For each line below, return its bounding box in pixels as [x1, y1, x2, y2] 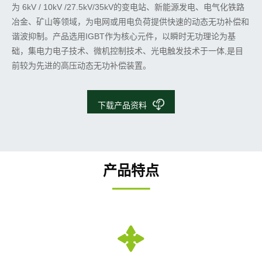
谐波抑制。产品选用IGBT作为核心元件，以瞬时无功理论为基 [12, 31, 236, 41]
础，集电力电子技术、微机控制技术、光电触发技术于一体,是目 [12, 46, 243, 56]
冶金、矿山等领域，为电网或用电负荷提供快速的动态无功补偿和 [12, 16, 249, 26]
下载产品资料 [98, 101, 147, 111]
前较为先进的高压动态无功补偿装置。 [12, 60, 151, 70]
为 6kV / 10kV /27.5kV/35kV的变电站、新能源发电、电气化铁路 [12, 2, 244, 12]
